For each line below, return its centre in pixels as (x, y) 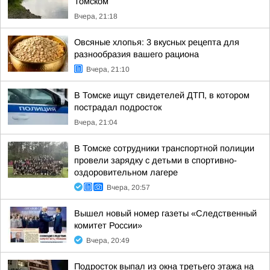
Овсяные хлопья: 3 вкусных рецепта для (157, 42)
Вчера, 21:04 (96, 122)
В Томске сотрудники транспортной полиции (164, 148)
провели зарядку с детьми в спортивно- (155, 160)
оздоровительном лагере (126, 172)
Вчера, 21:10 (108, 69)
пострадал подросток (118, 107)
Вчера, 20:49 (108, 240)
